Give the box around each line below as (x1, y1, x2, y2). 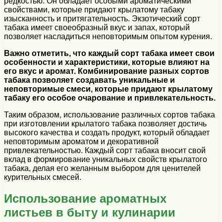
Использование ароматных (4, 191, 166, 205)
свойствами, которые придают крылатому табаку (4, 5, 184, 14)
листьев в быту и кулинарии (4, 205, 175, 219)
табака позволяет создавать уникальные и (4, 75, 175, 84)
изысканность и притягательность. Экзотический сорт (4, 14, 200, 23)
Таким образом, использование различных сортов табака (4, 110, 215, 119)
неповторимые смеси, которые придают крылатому (4, 84, 213, 93)
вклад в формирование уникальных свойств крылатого (4, 155, 207, 164)
